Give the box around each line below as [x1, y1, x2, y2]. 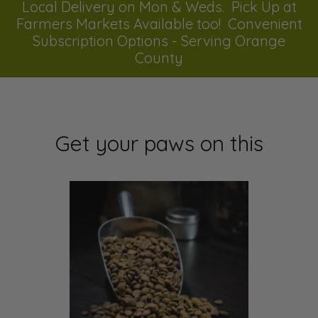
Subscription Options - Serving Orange [33, 31, 285, 50]
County [135, 48, 183, 67]
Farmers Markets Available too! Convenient [16, 14, 302, 33]
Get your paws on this [55, 129, 263, 157]
